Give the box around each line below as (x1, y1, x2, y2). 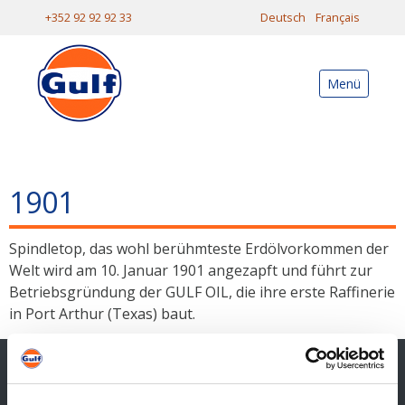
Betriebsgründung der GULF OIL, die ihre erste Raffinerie (9, 282, 395, 302)
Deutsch (260, 9, 306, 25)
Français (316, 9, 360, 25)
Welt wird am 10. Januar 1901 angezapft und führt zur (9, 260, 372, 280)
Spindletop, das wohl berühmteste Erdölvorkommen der (9, 239, 389, 259)
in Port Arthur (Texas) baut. (9, 304, 195, 324)
